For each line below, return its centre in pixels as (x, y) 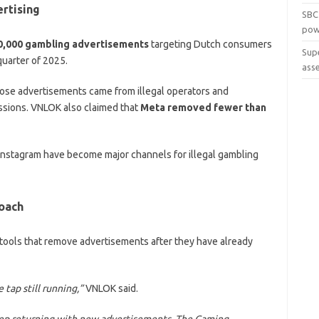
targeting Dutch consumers (211, 44)
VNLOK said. (111, 288)
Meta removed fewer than (203, 107)
